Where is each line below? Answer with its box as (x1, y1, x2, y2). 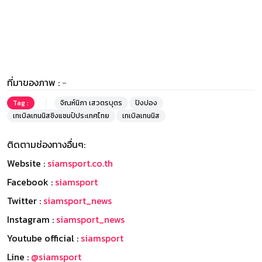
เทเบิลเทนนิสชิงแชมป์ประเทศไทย (13, 111, 109, 122)
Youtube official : (7, 231, 81, 246)
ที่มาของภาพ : (7, 75, 62, 90)
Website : (7, 156, 47, 171)
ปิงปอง (135, 98, 157, 109)
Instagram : (7, 212, 56, 227)
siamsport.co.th (47, 156, 113, 171)
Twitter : (7, 194, 43, 208)
